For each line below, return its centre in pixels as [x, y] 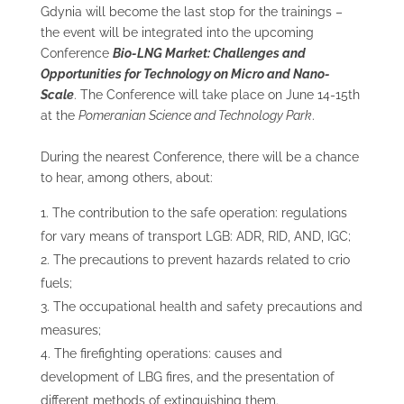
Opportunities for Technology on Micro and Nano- [185, 74]
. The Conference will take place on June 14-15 [211, 95]
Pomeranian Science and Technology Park [195, 116]
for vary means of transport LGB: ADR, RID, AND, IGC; [195, 237]
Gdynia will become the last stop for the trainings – [191, 12]
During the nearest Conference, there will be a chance [199, 157]
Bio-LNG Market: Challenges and [209, 54]
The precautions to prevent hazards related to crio [201, 260]
